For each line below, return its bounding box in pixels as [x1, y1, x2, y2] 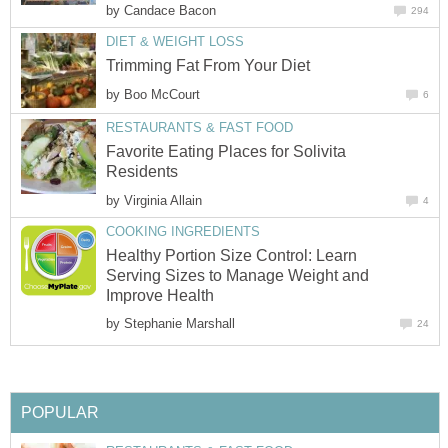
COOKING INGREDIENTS [106, 223, 260, 239]
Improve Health [106, 286, 214, 304]
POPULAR [21, 403, 99, 421]
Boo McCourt [124, 86, 200, 102]
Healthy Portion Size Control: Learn [106, 246, 357, 264]
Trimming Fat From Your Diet [106, 57, 310, 75]
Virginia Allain [124, 192, 202, 208]
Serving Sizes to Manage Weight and [106, 266, 369, 284]
